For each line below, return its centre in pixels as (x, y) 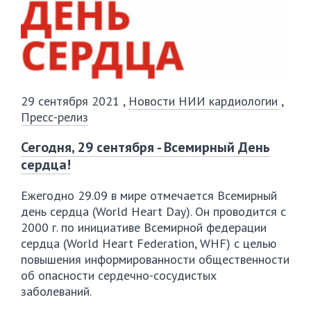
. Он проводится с (238, 212)
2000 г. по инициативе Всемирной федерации (144, 228)
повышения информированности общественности (155, 260)
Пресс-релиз (54, 117)
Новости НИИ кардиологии (205, 101)
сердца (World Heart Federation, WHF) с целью (149, 244)
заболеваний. (56, 292)
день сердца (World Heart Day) (106, 212)
